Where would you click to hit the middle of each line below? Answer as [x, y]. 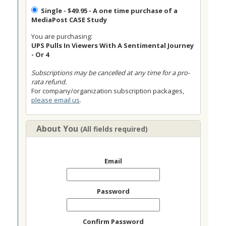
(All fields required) [114, 129]
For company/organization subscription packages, [108, 91]
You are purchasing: [62, 36]
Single [51, 11]
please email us [55, 100]
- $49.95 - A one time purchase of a [120, 11]
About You [58, 129]
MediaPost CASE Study [69, 20]
